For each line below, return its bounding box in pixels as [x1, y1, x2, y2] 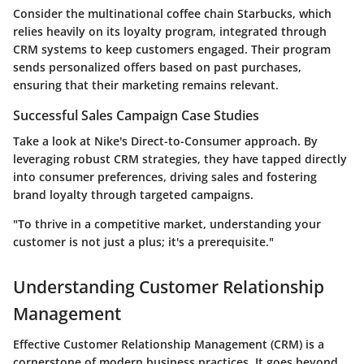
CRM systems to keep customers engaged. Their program [13, 41, 331, 57]
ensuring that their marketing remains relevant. [13, 76, 279, 93]
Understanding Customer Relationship [13, 275, 324, 298]
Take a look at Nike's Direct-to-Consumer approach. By [13, 132, 318, 149]
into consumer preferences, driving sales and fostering [13, 168, 317, 184]
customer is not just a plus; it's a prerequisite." [13, 233, 274, 249]
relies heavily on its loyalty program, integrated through [13, 23, 327, 39]
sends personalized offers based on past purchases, [13, 58, 301, 75]
